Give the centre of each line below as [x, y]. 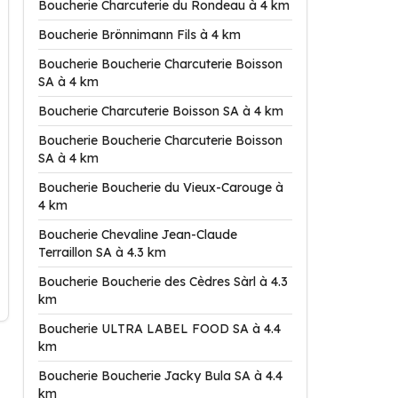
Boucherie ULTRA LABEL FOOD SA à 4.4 [159, 329]
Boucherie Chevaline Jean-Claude [138, 235]
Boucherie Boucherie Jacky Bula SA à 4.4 [160, 376]
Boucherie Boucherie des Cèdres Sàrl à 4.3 [163, 282]
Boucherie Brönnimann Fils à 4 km [139, 35]
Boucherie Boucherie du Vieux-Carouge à [161, 187]
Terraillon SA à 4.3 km [102, 252]
